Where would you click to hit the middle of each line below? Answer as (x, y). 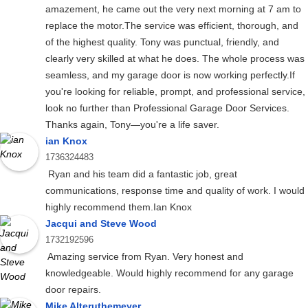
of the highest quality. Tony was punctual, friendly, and (162, 42)
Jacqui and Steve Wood (101, 224)
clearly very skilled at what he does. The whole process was (175, 59)
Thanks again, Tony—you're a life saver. (132, 125)
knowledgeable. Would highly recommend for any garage (169, 273)
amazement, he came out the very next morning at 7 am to (173, 9)
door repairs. (73, 290)
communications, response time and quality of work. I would (175, 191)
